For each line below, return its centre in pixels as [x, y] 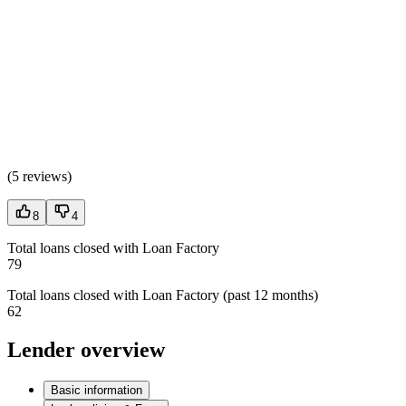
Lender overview [86, 349]
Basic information [97, 390]
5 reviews [39, 176]
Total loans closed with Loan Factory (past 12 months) [163, 295]
